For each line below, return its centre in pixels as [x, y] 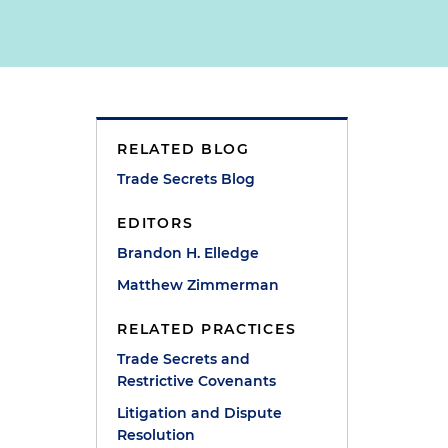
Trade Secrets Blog [186, 179]
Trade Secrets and [184, 359]
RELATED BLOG [183, 149]
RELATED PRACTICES [207, 329]
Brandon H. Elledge [188, 253]
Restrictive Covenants [197, 381]
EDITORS [155, 223]
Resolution [156, 435]
